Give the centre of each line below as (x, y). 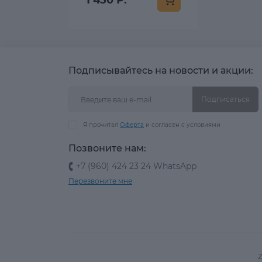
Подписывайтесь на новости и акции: (161, 71)
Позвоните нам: (107, 149)
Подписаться (225, 99)
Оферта (132, 125)
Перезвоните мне (100, 181)
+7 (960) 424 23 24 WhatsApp (136, 166)
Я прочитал (101, 125)
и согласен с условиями (182, 125)
